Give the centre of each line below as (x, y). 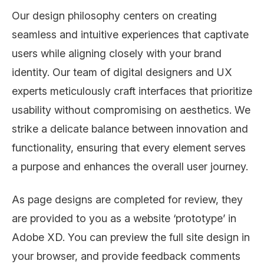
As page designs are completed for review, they (127, 199)
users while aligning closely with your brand (117, 53)
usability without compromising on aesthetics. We (131, 110)
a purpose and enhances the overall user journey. (130, 166)
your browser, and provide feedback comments (126, 256)
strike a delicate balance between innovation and (130, 128)
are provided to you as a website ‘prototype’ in (124, 218)
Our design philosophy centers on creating (114, 15)
